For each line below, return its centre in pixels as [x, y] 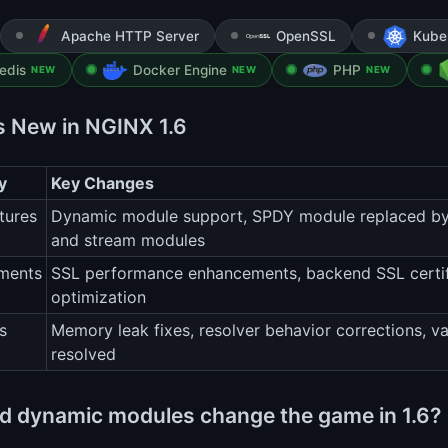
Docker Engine [179, 70]
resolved [83, 354]
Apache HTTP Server [130, 36]
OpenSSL [306, 36]
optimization [98, 297]
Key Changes [102, 183]
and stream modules [128, 240]
